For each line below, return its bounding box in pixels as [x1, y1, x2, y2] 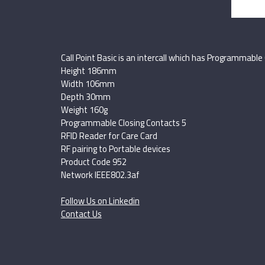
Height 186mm [60, 63, 117, 79]
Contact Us [60, 206, 102, 222]
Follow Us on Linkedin [60, 193, 140, 209]
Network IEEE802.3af [60, 167, 140, 183]
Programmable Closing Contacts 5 [60, 115, 186, 131]
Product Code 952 [60, 154, 127, 170]
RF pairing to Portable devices [60, 141, 170, 157]
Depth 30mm [60, 89, 111, 105]
